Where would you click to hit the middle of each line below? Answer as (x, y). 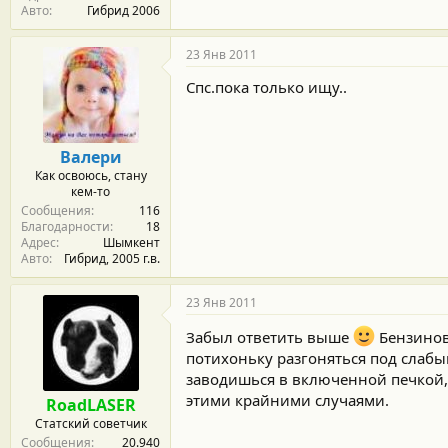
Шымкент (131, 242)
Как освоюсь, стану (90, 175)
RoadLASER (90, 404)
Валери (90, 156)
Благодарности (65, 226)
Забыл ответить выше (269, 336)
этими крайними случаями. (287, 399)
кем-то (90, 191)
